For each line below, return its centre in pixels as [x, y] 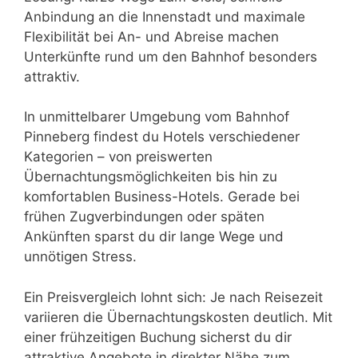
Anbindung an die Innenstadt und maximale [165, 16]
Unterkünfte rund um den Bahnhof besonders [171, 56]
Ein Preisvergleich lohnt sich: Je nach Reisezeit [173, 297]
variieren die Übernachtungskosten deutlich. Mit [178, 317]
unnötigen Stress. [80, 257]
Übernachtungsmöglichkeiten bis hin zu [151, 177]
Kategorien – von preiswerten [118, 157]
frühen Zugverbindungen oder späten [144, 217]
